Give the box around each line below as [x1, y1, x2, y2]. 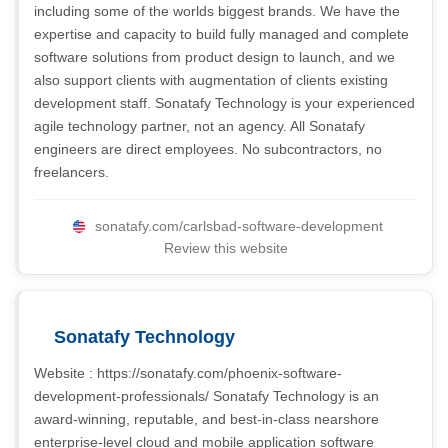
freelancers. [34, 164, 109, 180]
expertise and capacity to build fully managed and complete [34, 26, 409, 42]
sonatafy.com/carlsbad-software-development [94, 218, 383, 234]
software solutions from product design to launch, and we [34, 49, 395, 65]
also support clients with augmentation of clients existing [34, 72, 388, 88]
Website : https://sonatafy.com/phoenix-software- [34, 365, 342, 381]
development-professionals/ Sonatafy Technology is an [34, 388, 379, 404]
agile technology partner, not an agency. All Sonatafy [34, 118, 365, 134]
